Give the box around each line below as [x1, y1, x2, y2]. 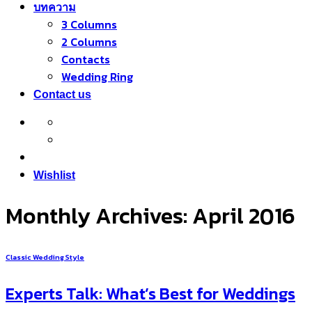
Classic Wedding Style [6, 251, 84, 263]
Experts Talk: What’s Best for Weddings [6, 281, 295, 306]
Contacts [61, 51, 110, 68]
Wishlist [33, 169, 75, 181]
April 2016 [192, 199, 295, 233]
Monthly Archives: [6, 199, 192, 233]
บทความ [33, 1, 76, 13]
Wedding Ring [61, 68, 133, 85]
